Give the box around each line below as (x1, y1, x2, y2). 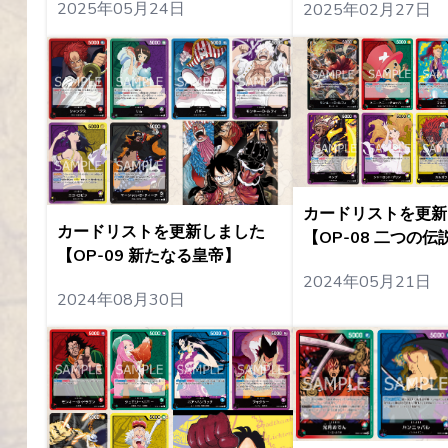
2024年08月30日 (56, 289, 185, 312)
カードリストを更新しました (56, 221, 265, 244)
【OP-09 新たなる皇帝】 (56, 245, 240, 268)
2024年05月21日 (302, 271, 431, 294)
